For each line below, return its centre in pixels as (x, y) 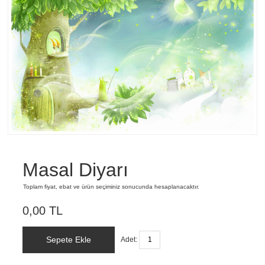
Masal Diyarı (76, 170)
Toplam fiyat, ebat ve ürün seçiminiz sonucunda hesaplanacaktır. (112, 187)
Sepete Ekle (69, 240)
